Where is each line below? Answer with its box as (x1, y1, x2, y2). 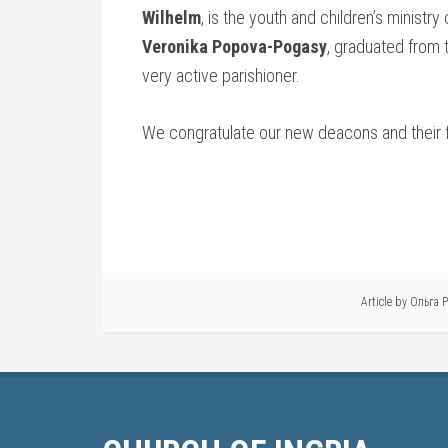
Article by (361, 295, 410, 309)
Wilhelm (142, 7, 201, 28)
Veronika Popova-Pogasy (142, 36, 327, 57)
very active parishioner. (142, 65, 300, 86)
